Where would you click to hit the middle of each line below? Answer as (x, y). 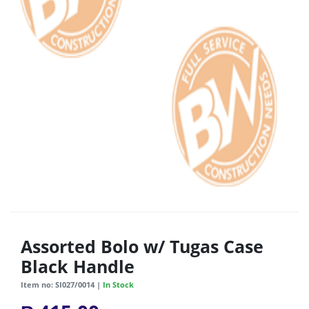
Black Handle (78, 267)
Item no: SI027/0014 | (62, 285)
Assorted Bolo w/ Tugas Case (142, 247)
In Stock (118, 285)
